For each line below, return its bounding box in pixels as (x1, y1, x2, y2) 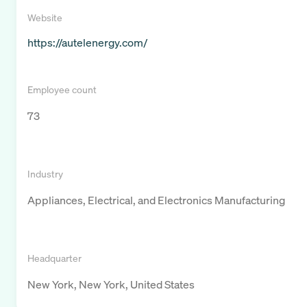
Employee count (27, 83, 97, 97)
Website (27, 11, 62, 25)
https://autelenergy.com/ (27, 35, 147, 51)
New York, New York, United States (27, 277, 195, 293)
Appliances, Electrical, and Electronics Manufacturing (27, 193, 285, 208)
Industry (27, 167, 63, 181)
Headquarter (27, 251, 82, 265)
